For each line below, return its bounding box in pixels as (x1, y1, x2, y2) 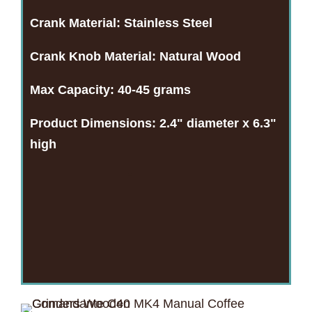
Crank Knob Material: (30, 49, 159, 64)
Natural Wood (159, 49, 241, 64)
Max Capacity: (30, 83, 118, 97)
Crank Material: (30, 16, 120, 31)
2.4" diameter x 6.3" (156, 116, 276, 131)
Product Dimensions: (30, 116, 156, 131)
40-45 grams (118, 83, 191, 97)
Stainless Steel (120, 16, 212, 31)
